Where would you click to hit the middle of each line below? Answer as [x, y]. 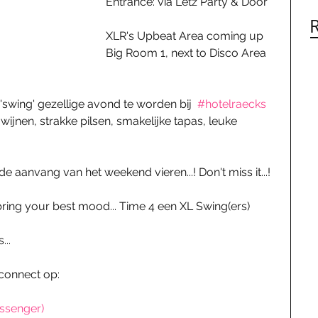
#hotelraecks [232, 104]
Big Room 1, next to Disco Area [187, 53]
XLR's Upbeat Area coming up [186, 36]
